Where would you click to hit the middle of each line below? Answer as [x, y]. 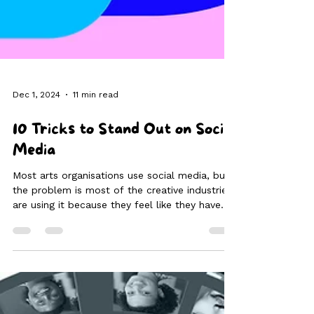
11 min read [96, 230]
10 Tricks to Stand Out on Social [124, 265]
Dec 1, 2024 [36, 230]
